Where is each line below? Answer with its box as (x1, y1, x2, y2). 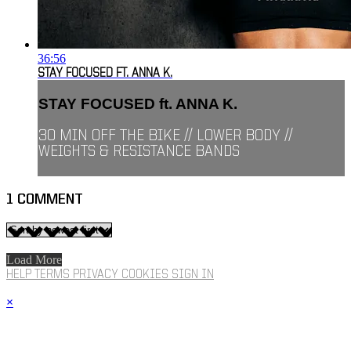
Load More (6, 253, 62, 267)
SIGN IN (172, 269, 214, 282)
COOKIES (121, 269, 172, 282)
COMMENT (17, 193, 83, 208)
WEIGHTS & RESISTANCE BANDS (38, 143, 240, 160)
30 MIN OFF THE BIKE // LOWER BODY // (38, 128, 293, 144)
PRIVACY (73, 269, 121, 282)
